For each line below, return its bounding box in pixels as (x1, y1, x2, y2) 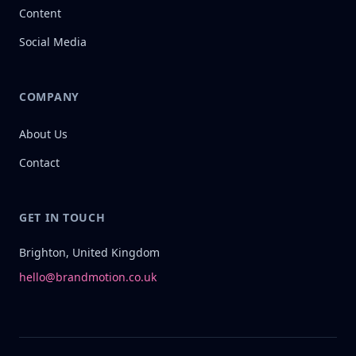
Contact (19, 155, 60, 170)
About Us (19, 126, 68, 141)
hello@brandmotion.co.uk (19, 269, 157, 284)
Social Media (19, 34, 87, 49)
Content (19, 6, 61, 21)
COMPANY (19, 89, 79, 104)
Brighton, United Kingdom (19, 245, 160, 260)
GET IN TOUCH (19, 210, 106, 225)
